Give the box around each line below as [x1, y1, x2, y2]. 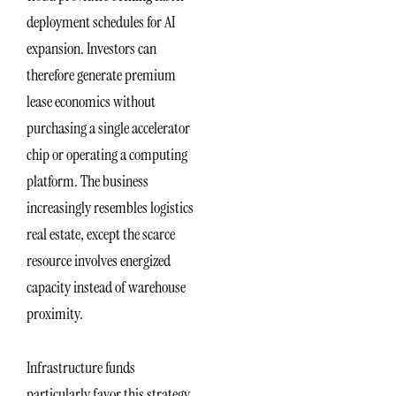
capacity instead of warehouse [27, 276, 186, 298]
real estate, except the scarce [27, 223, 175, 245]
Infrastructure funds [27, 357, 135, 379]
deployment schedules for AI [27, 11, 175, 33]
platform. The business [27, 170, 148, 192]
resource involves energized [27, 249, 171, 271]
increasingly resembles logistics [27, 196, 194, 218]
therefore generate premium [27, 64, 176, 86]
